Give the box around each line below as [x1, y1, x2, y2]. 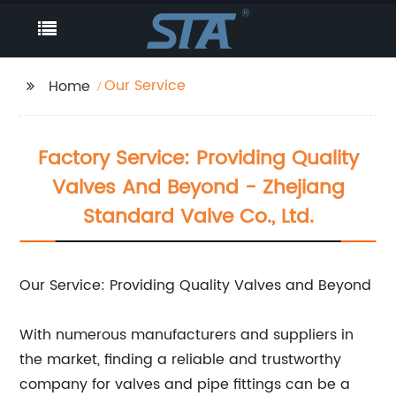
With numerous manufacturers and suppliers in [19, 324, 354, 346]
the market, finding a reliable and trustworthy [19, 348, 342, 371]
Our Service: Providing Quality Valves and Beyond [19, 274, 372, 297]
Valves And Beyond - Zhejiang [51, 171, 345, 204]
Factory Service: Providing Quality [37, 142, 359, 175]
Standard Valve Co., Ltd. [82, 201, 314, 233]
